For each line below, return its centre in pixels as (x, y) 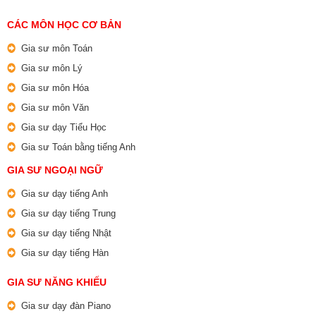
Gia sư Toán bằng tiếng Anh (78, 147)
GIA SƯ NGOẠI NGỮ (55, 170)
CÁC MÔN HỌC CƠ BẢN (64, 25)
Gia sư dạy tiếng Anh (65, 194)
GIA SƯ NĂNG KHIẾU (57, 282)
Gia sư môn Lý (52, 68)
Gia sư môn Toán (57, 49)
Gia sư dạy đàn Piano (66, 306)
